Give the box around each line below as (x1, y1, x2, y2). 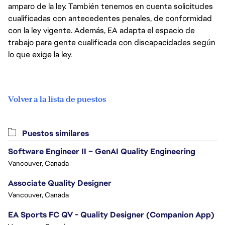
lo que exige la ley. (8, 49, 72, 60)
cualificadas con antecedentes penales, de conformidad (8, 13, 212, 24)
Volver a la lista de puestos (8, 94, 106, 104)
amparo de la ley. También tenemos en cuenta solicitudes (8, 1, 213, 12)
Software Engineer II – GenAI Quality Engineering (8, 146, 195, 157)
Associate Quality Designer (8, 178, 111, 188)
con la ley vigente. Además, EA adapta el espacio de (8, 25, 195, 36)
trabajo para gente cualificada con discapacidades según (8, 37, 215, 48)
